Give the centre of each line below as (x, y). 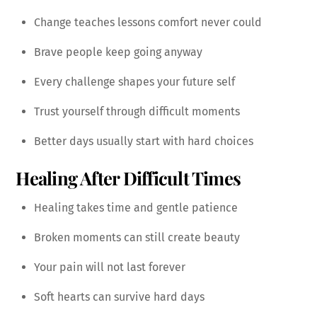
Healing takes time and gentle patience (136, 208)
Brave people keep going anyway (118, 52)
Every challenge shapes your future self (134, 81)
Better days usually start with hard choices (144, 141)
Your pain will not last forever (110, 267)
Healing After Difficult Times (128, 178)
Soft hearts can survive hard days (119, 297)
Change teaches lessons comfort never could (148, 22)
